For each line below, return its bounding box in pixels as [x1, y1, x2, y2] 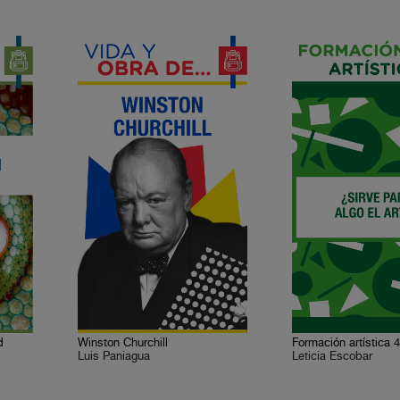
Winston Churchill [78, 337, 169, 350]
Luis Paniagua [78, 350, 151, 363]
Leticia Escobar [292, 350, 373, 363]
